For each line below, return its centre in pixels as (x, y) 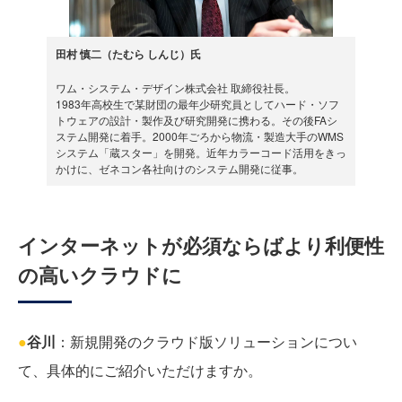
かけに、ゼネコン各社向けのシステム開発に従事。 (179, 169)
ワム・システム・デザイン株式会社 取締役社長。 (175, 88)
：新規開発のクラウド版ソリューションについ (206, 342)
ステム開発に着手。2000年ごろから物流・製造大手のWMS (200, 136)
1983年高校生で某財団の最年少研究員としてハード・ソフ (197, 104)
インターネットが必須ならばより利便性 (201, 245)
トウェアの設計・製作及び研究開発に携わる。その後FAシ (197, 120)
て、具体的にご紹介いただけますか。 (140, 371)
